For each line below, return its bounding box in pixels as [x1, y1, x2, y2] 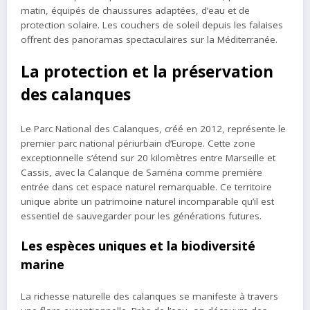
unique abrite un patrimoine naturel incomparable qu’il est [21, 194, 274, 208]
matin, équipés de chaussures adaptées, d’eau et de [21, 3, 250, 17]
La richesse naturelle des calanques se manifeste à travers [21, 290, 278, 303]
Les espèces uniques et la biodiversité [21, 237, 255, 254]
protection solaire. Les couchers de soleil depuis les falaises [21, 18, 283, 31]
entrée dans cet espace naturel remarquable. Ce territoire [21, 180, 272, 193]
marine [21, 255, 64, 273]
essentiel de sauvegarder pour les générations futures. [21, 209, 262, 222]
